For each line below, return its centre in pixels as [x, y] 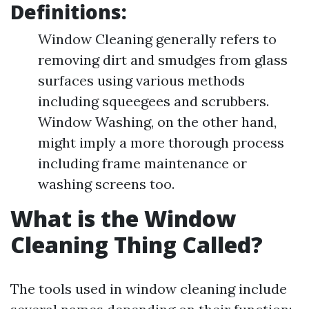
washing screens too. [106, 184]
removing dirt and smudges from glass [163, 60]
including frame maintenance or [142, 163]
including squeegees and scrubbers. [153, 101]
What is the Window [123, 218]
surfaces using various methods [141, 80]
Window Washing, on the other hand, [157, 122]
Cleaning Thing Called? [137, 245]
